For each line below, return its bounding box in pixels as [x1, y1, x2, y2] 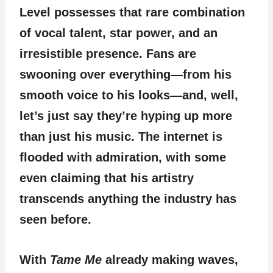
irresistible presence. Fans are [19, 47, 196, 60]
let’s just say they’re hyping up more [19, 109, 232, 122]
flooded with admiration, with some [19, 151, 226, 164]
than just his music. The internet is [19, 130, 222, 143]
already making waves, [102, 253, 238, 266]
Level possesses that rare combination [19, 5, 245, 19]
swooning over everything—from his [19, 68, 232, 81]
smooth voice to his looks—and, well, [19, 88, 238, 102]
